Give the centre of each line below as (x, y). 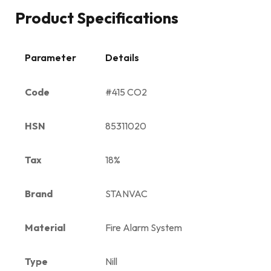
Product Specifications (97, 18)
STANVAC (126, 193)
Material (45, 227)
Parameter (51, 57)
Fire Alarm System (144, 227)
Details (122, 57)
